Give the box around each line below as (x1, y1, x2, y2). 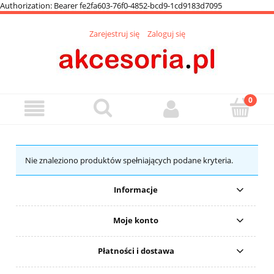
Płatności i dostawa (97, 245, 174, 257)
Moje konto (113, 215, 159, 226)
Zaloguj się (147, 28, 185, 40)
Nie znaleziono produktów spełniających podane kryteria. (25, 155, 233, 166)
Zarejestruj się (89, 28, 139, 40)
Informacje (114, 184, 158, 196)
